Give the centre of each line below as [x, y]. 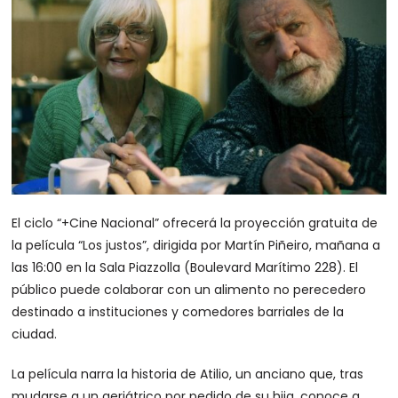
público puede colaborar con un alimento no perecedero [189, 289]
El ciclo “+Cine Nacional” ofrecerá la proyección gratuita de [195, 223]
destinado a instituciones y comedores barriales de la [178, 311]
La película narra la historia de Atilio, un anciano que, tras [188, 374]
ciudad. [35, 334]
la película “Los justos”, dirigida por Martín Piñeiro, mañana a [196, 245]
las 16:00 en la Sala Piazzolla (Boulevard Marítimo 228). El [185, 267]
